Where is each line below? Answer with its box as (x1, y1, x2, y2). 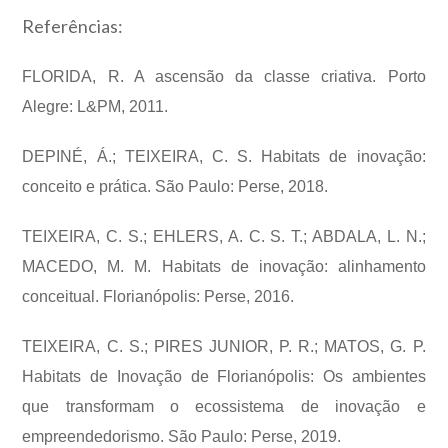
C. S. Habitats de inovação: (211, 147, 426, 165)
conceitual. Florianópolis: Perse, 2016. (22, 287, 295, 305)
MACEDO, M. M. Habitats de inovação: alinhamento (22, 257, 426, 275)
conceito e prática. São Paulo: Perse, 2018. (22, 177, 329, 195)
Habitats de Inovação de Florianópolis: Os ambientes (22, 367, 426, 385)
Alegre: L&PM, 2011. (22, 97, 169, 115)
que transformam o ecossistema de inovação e (22, 397, 426, 415)
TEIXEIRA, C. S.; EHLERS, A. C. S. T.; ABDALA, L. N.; (22, 227, 426, 245)
